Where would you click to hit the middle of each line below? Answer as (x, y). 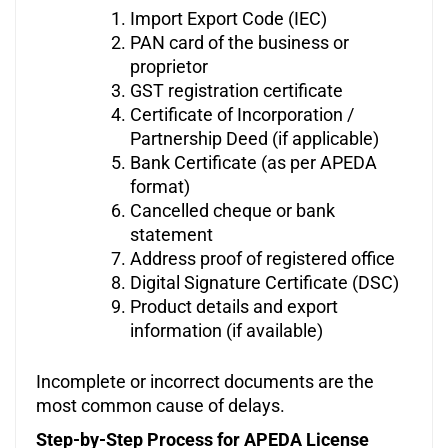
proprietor (169, 67)
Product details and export (234, 307)
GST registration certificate (236, 91)
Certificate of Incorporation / (242, 115)
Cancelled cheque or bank (232, 211)
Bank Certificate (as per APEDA (253, 163)
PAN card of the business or (239, 43)
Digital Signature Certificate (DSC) (264, 283)
